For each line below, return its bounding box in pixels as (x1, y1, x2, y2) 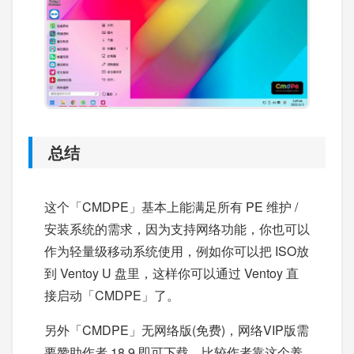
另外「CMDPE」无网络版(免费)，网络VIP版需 (44, 321, 309, 340)
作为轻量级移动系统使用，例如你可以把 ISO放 (44, 242, 309, 261)
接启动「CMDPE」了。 (44, 286, 179, 305)
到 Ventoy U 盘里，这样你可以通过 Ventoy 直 (44, 264, 299, 283)
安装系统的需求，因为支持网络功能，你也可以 (44, 220, 310, 239)
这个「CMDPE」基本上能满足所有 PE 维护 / (44, 198, 298, 217)
